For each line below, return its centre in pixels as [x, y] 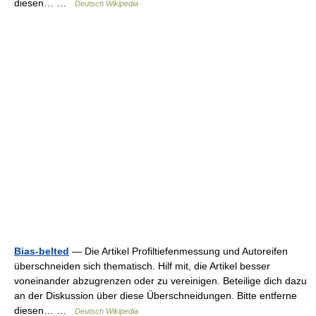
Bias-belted [42, 251]
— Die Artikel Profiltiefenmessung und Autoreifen [178, 251]
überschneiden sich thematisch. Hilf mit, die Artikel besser [142, 266]
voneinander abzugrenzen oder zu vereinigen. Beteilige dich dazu [160, 281]
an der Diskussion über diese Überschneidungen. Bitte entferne [156, 296]
